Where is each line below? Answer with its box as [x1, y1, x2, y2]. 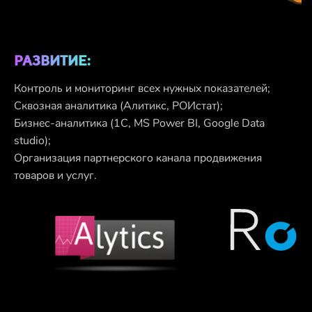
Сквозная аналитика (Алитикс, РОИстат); [14, 98, 223, 114]
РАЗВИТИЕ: [14, 53, 91, 69]
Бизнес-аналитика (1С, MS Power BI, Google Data [14, 116, 265, 132]
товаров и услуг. [14, 168, 97, 184]
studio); [14, 133, 51, 149]
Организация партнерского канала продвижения [14, 150, 262, 166]
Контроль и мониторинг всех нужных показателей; [14, 81, 270, 97]
